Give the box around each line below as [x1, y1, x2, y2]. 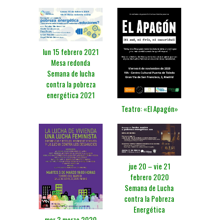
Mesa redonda [51, 57, 90, 68]
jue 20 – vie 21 [128, 161, 170, 172]
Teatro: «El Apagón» [121, 103, 178, 114]
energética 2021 [47, 89, 95, 101]
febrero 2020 [130, 171, 169, 183]
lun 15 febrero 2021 [43, 46, 99, 57]
